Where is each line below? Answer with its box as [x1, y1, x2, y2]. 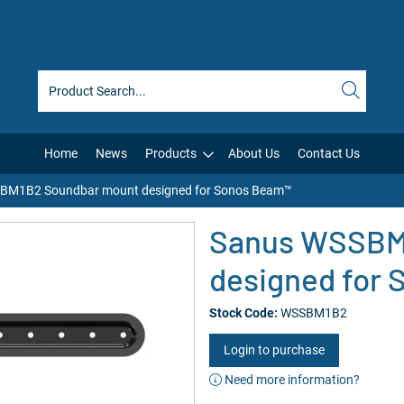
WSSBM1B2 [280, 306, 347, 320]
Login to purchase [224, 343, 325, 357]
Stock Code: [209, 306, 278, 320]
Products [145, 146, 197, 161]
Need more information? [222, 372, 360, 387]
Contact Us [298, 146, 360, 161]
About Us [228, 146, 280, 161]
